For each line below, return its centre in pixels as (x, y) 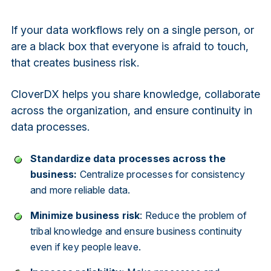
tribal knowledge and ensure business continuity (136, 231)
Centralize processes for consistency (162, 175)
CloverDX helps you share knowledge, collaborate (135, 94)
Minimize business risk (85, 216)
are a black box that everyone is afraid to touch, (129, 46)
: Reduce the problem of (194, 216)
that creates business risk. (75, 62)
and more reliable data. (80, 190)
